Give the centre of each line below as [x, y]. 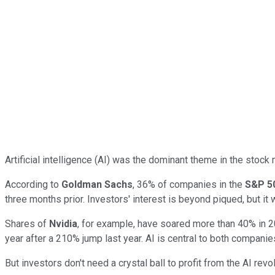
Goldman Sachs [97, 184]
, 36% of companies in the [189, 184]
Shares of [27, 223]
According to [33, 184]
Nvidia [63, 223]
